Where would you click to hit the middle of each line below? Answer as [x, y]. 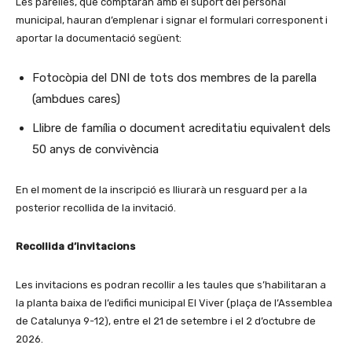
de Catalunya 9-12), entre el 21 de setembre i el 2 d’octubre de [166, 321]
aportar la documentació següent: [99, 38]
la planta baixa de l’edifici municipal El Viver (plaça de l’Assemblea [174, 302]
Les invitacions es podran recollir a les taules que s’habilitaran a [171, 284]
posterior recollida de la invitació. [96, 207]
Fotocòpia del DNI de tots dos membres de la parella [174, 77]
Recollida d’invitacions [75, 246]
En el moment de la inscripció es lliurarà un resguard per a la [161, 189]
